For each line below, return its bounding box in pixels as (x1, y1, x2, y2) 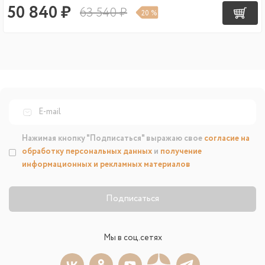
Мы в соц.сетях (103, 232, 162, 244)
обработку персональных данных (22, 146, 152, 158)
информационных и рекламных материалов (22, 159, 190, 171)
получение (160, 146, 202, 158)
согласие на (204, 132, 250, 145)
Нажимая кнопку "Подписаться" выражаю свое (22, 132, 204, 145)
